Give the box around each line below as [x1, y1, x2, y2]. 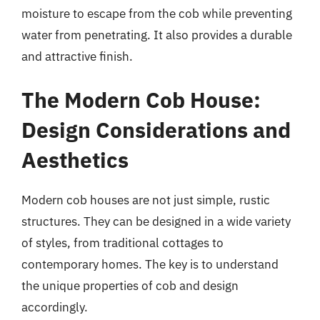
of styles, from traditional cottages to [21, 235, 224, 251]
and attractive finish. [21, 48, 133, 64]
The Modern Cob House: [21, 86, 261, 114]
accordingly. [21, 299, 88, 315]
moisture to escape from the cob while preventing [21, 5, 292, 21]
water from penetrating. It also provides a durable [21, 26, 292, 43]
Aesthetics [21, 146, 129, 174]
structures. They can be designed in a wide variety [21, 214, 291, 229]
